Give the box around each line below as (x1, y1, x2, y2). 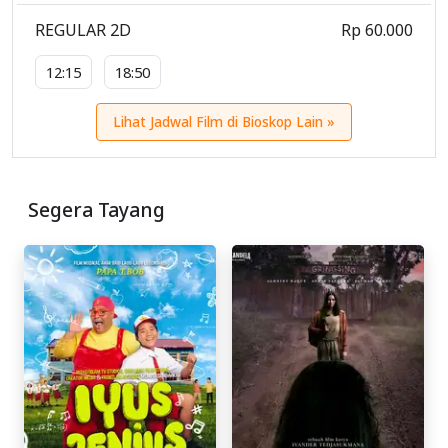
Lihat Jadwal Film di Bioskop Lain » (113, 111, 335, 131)
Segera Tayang (28, 195, 165, 223)
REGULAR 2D (35, 18, 131, 41)
